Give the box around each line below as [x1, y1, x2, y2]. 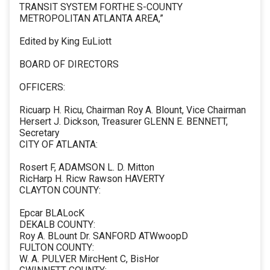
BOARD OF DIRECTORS [19, 58, 119, 71]
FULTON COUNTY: [19, 242, 94, 254]
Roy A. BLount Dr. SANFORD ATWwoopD [19, 230, 188, 242]
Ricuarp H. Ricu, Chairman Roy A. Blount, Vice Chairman [19, 104, 246, 116]
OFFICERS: [19, 81, 65, 93]
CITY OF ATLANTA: [19, 139, 98, 151]
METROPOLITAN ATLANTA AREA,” [19, 13, 163, 25]
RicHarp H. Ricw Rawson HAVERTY [19, 173, 165, 185]
